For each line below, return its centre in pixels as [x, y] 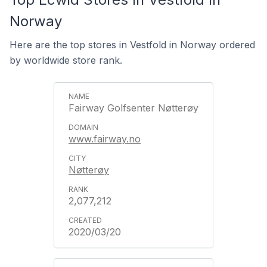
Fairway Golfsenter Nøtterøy [133, 108]
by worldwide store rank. [66, 60]
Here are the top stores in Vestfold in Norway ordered [132, 45]
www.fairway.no [105, 139]
